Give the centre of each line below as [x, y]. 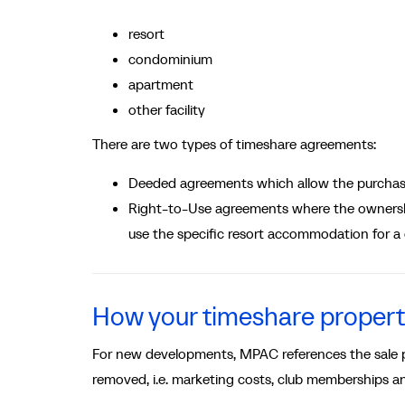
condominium [170, 59]
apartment [161, 84]
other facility [167, 109]
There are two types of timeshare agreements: [234, 144]
